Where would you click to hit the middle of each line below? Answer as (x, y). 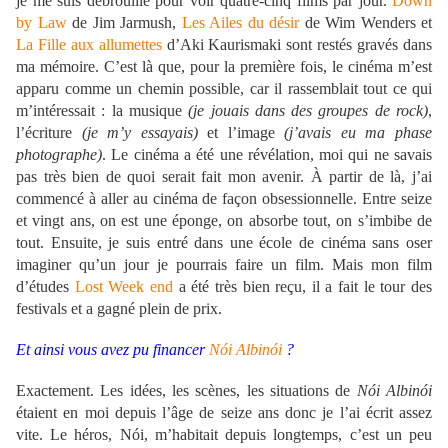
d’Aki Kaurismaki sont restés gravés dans (297, 45)
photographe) (59, 155)
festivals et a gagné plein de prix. (119, 309)
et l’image (241, 133)
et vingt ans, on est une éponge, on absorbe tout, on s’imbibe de (224, 221)
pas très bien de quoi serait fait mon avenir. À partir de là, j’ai (224, 177)
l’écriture (49, 133)
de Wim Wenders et (365, 23)
